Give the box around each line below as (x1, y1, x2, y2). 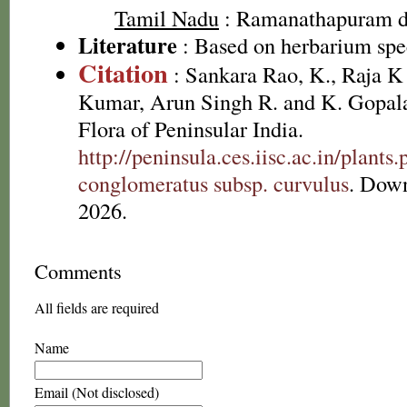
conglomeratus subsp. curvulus (78, 168, 349, 198)
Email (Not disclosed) (35, 382, 159, 402)
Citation (78, 54, 168, 92)
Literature (78, 29, 177, 61)
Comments (35, 257, 122, 284)
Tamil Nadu (114, 3, 219, 33)
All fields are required (35, 298, 159, 317)
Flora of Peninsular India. (78, 114, 303, 144)
